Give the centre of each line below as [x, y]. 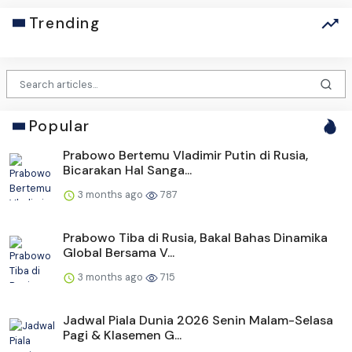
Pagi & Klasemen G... [122, 335]
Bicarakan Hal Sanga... [127, 170]
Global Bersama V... [119, 253]
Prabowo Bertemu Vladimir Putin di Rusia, [185, 156]
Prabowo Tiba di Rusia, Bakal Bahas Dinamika [195, 238]
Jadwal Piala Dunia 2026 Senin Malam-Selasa [198, 321]
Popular [59, 126]
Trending [64, 23]
